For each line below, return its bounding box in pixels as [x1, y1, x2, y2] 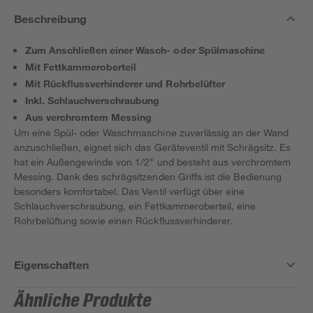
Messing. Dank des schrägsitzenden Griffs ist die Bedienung [14, 170, 282, 182]
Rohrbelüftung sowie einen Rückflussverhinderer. [14, 214, 233, 226]
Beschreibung [14, 12, 87, 25]
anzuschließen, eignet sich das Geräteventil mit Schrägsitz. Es [14, 141, 291, 153]
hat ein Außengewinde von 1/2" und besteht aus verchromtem [14, 156, 291, 168]
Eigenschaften [14, 258, 89, 271]
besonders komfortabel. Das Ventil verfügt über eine [14, 185, 245, 197]
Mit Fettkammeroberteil [25, 61, 137, 73]
